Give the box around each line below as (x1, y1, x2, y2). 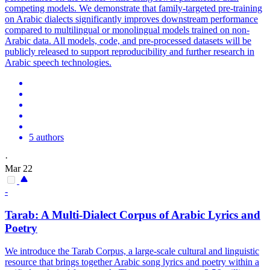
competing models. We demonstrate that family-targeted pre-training (5, 2, 262, 13)
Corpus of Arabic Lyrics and (116, 208, 260, 221)
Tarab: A (5, 208, 52, 221)
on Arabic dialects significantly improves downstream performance (5, 13, 258, 24)
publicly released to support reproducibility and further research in (5, 46, 254, 57)
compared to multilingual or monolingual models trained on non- (5, 24, 250, 35)
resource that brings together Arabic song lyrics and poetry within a (5, 257, 259, 268)
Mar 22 (5, 163, 33, 174)
